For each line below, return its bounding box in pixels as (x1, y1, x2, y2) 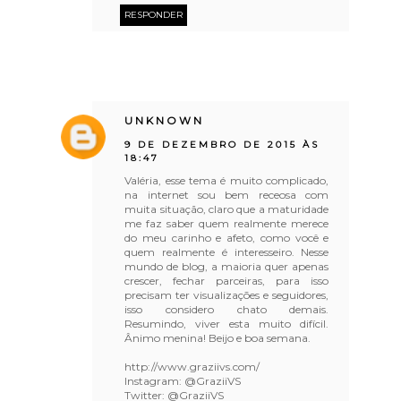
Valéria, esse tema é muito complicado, (124, 173, 329, 187)
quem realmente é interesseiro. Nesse (124, 244, 329, 259)
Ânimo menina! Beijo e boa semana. (124, 330, 311, 345)
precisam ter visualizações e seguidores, (124, 287, 329, 302)
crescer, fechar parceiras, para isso (124, 273, 329, 287)
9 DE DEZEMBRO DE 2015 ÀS (124, 138, 320, 150)
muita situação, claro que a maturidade (124, 201, 329, 216)
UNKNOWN (124, 114, 205, 127)
